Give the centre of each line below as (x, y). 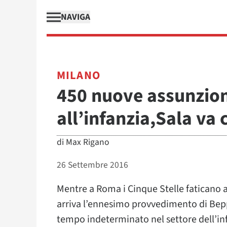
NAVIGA (75, 17)
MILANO (79, 75)
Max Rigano (87, 142)
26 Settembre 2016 (92, 165)
